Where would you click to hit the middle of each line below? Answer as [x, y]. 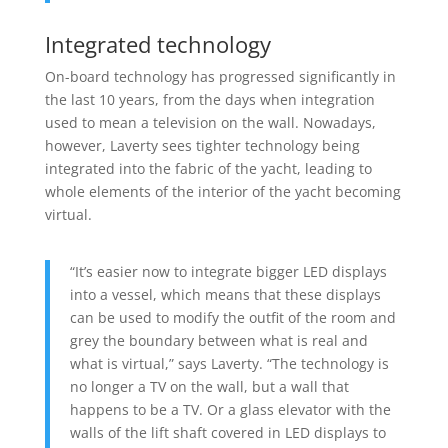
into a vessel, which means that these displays [225, 295]
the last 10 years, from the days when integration [209, 100]
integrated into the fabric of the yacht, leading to [208, 169]
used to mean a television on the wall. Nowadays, [210, 123]
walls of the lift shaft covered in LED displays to [227, 433]
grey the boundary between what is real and [218, 341]
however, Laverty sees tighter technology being [202, 146]
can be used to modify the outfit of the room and [232, 318]
